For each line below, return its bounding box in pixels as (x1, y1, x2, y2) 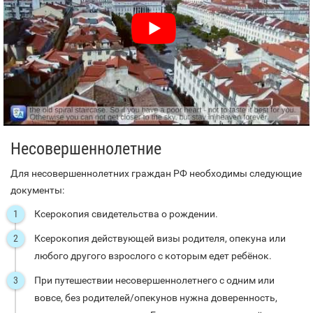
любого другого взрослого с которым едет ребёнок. (34, 250, 272, 262)
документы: (10, 184, 64, 196)
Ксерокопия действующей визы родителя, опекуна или (34, 233, 286, 245)
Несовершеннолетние (10, 139, 161, 159)
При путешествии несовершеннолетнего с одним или (34, 275, 275, 286)
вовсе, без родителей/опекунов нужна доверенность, (34, 292, 277, 304)
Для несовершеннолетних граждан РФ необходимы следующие (10, 168, 302, 180)
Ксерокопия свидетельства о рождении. (34, 208, 218, 220)
